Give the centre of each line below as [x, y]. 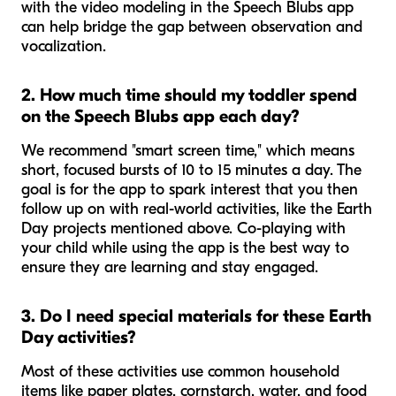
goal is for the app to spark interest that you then [190, 190]
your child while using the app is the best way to [185, 248]
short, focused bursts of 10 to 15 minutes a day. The [191, 171]
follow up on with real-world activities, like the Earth [197, 209]
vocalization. [64, 47]
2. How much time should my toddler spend [189, 95]
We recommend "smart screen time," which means [188, 151]
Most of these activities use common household [180, 372]
